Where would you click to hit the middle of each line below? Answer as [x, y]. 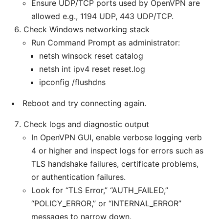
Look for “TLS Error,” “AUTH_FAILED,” [100, 190]
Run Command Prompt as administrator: [106, 43]
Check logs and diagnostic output [86, 124]
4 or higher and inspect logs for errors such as [117, 151]
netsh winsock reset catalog [91, 56]
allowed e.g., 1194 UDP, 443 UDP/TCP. [102, 16]
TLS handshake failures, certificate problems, [115, 164]
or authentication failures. [78, 177]
